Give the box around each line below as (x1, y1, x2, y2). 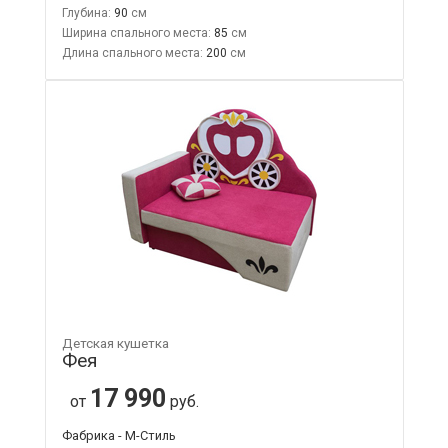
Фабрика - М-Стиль (61, 427, 176, 443)
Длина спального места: (61, 45, 203, 60)
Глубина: (61, 5, 111, 20)
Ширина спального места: (61, 25, 211, 40)
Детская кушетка (61, 335, 169, 351)
